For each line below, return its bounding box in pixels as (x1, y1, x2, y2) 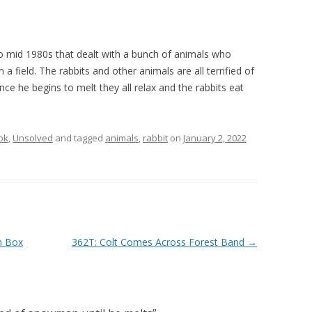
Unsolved (13, 132, 53, 144)
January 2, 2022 (183, 132, 247, 144)
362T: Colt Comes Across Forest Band (71, 235, 247, 249)
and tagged (53, 132, 105, 144)
